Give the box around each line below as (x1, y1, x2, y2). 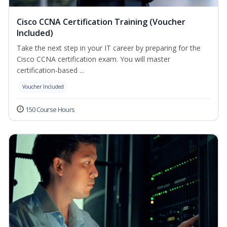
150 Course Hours (25, 105, 75, 115)
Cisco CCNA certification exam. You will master (17, 54, 170, 64)
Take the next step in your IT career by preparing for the (17, 43, 201, 53)
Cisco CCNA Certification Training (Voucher (17, 16, 185, 28)
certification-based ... (17, 65, 84, 75)
